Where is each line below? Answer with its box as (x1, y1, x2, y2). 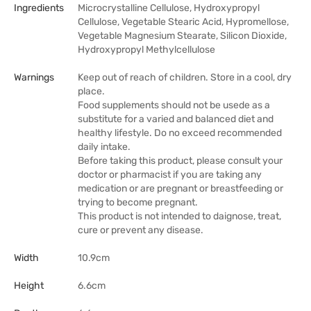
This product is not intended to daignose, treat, (78, 210, 281, 222)
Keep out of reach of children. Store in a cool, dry (78, 72, 292, 83)
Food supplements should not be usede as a (78, 99, 270, 111)
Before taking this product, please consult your (78, 155, 283, 167)
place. (78, 85, 105, 97)
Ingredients (14, 2, 64, 14)
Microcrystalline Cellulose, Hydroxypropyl (78, 2, 260, 14)
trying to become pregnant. (78, 196, 198, 208)
